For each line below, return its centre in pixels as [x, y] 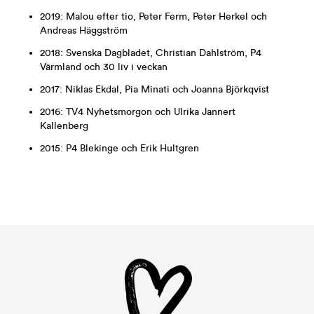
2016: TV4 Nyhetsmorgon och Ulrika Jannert [138, 112]
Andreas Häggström [84, 30]
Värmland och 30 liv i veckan [104, 67]
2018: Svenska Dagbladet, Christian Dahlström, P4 [151, 53]
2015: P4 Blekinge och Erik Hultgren [120, 148]
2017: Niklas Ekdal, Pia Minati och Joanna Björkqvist [155, 89]
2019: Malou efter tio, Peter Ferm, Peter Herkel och [153, 16]
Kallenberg [64, 126]
